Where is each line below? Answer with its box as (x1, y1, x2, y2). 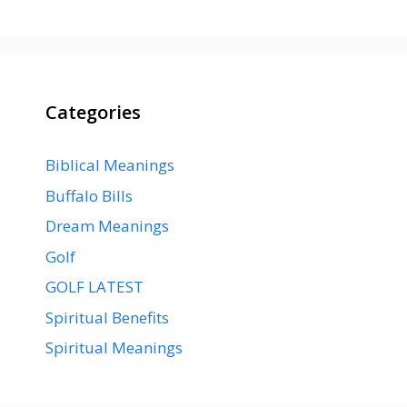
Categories (45, 100, 141, 125)
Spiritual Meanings (45, 337, 183, 359)
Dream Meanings (45, 215, 169, 237)
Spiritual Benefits (45, 306, 169, 328)
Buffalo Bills (45, 184, 133, 206)
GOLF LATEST (45, 276, 144, 298)
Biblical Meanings (45, 154, 174, 176)
